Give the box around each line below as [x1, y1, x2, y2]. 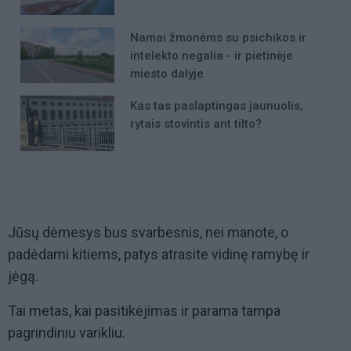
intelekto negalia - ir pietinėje [130, 48, 293, 63]
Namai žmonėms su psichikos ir [130, 30, 306, 45]
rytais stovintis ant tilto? [130, 116, 262, 131]
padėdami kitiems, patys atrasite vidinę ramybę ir [8, 246, 309, 263]
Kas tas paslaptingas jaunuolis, [130, 98, 303, 113]
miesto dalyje [130, 66, 204, 81]
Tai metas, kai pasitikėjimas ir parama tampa [8, 302, 280, 320]
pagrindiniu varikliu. [8, 324, 125, 342]
